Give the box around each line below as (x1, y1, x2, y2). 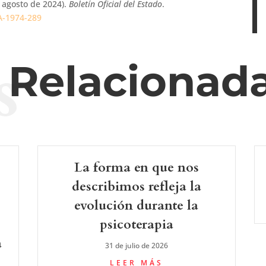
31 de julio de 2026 (104, 240, 168, 251)
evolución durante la (74, 196, 199, 214)
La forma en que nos (74, 158, 199, 176)
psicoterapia (99, 215, 173, 233)
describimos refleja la (71, 177, 201, 195)
